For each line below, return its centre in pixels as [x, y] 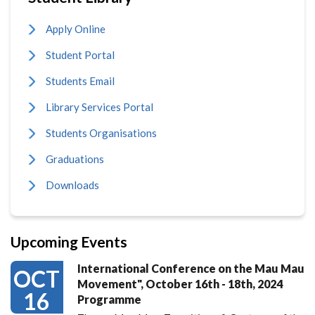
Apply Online [76, 28]
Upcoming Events [69, 241]
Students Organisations [101, 133]
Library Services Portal [99, 107]
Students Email [80, 81]
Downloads [72, 185]
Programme [109, 299]
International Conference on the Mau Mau [191, 268]
